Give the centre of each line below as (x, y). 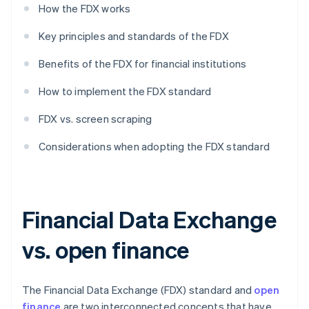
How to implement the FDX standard (125, 91)
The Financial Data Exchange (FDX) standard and (138, 290)
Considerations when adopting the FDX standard (154, 147)
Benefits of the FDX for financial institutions (143, 64)
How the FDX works (85, 9)
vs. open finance (106, 250)
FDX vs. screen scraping (96, 119)
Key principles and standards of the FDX (134, 36)
